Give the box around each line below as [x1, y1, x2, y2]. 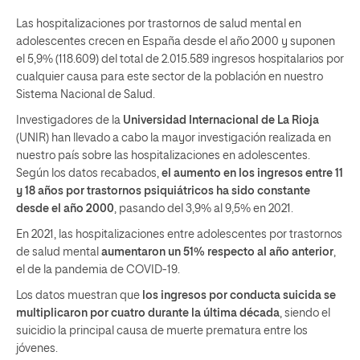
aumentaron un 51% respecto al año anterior [101, 246, 333, 258]
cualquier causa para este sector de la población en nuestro [16, 71, 323, 83]
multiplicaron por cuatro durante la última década [16, 307, 280, 319]
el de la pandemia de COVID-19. [16, 264, 180, 276]
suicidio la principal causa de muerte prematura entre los [16, 325, 308, 337]
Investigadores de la [16, 114, 123, 126]
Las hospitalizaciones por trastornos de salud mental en [16, 18, 301, 30]
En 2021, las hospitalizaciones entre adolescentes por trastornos [16, 228, 342, 240]
